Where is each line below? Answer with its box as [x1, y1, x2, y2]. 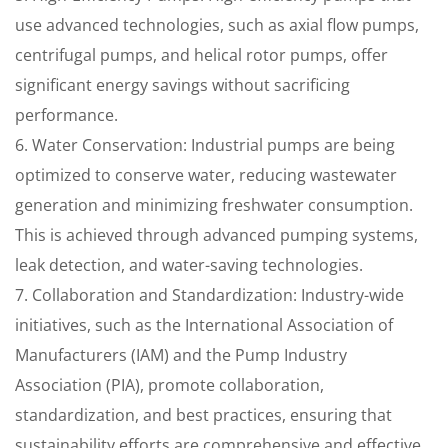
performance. [15, 104, 118, 126]
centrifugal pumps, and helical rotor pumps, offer [15, 44, 388, 66]
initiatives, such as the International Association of [15, 314, 393, 336]
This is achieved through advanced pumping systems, [15, 224, 418, 246]
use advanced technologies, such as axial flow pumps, [15, 14, 419, 36]
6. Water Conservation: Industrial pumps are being [15, 134, 395, 156]
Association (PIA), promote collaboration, [15, 374, 324, 396]
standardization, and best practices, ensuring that [15, 404, 392, 426]
